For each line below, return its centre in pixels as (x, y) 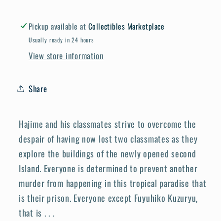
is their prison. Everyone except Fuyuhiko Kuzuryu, (109, 198)
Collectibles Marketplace (126, 26)
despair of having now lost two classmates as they (108, 138)
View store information (66, 56)
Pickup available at (58, 26)
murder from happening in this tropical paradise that (113, 183)
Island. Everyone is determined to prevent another (108, 168)
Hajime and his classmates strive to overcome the (108, 124)
